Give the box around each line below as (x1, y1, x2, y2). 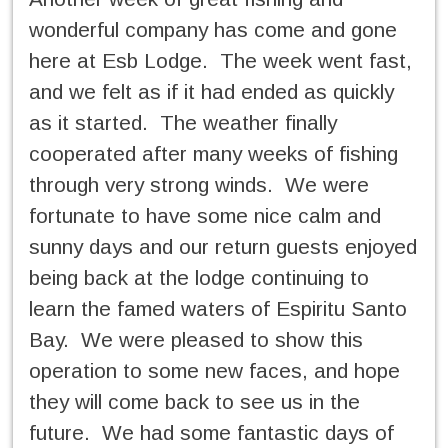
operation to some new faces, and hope (29, 359, 400, 383)
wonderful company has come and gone (29, 18, 397, 42)
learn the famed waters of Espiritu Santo (29, 297, 407, 321)
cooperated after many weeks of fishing (29, 142, 398, 166)
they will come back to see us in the (29, 390, 360, 414)
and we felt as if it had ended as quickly (29, 80, 394, 104)
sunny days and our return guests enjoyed (29, 235, 417, 259)
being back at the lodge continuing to (29, 266, 369, 290)
